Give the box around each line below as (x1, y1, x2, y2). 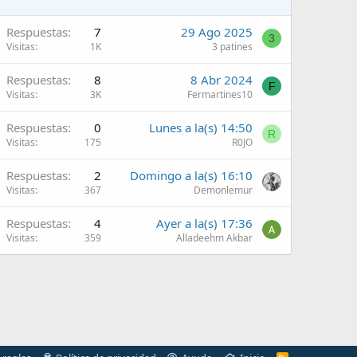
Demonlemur (194, 182, 253, 197)
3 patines (212, 39, 253, 53)
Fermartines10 (187, 87, 253, 101)
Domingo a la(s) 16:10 (130, 167, 253, 183)
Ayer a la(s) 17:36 (156, 214, 253, 231)
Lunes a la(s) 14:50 (149, 119, 253, 135)
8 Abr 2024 (190, 71, 253, 88)
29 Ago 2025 (181, 23, 253, 40)
